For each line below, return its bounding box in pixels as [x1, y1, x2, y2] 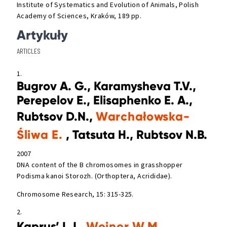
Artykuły [17, 27, 68, 44]
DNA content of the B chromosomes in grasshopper [17, 160, 183, 170]
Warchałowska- [96, 108, 190, 124]
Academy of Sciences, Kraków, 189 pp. [17, 11, 142, 21]
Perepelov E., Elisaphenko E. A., [17, 92, 193, 107]
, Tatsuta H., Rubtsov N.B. [62, 127, 207, 142]
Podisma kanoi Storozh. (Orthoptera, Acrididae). [17, 171, 172, 181]
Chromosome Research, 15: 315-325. [17, 190, 134, 199]
